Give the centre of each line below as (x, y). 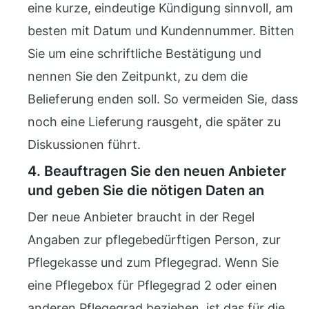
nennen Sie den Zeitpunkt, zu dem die (138, 76)
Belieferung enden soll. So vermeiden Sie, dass (163, 99)
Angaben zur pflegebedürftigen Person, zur (154, 240)
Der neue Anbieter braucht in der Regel (141, 217)
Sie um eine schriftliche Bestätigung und (144, 53)
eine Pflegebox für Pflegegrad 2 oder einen (152, 285)
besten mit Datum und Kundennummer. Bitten (161, 31)
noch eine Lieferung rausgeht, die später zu (154, 122)
